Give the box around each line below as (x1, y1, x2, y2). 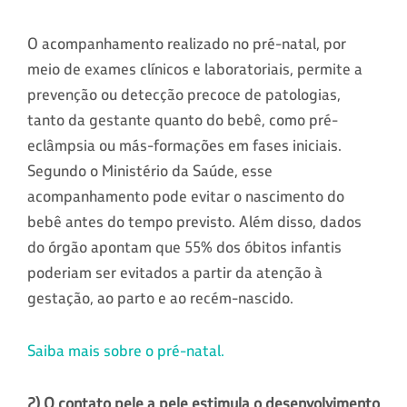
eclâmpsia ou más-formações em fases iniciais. (27, 134, 342, 155)
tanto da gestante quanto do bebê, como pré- (27, 109, 338, 130)
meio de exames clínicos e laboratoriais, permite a (27, 58, 362, 79)
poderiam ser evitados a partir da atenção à (27, 262, 323, 283)
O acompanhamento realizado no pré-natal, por (27, 33, 346, 54)
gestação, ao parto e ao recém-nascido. (27, 287, 293, 308)
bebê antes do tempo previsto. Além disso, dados (27, 211, 362, 232)
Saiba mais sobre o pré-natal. (27, 340, 224, 361)
